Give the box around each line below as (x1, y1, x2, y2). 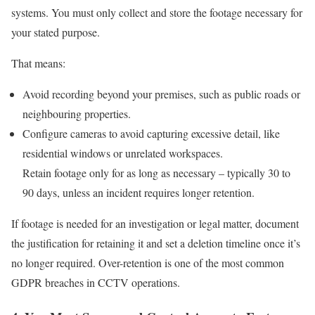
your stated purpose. (11, 25, 100, 40)
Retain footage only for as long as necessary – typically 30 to (22, 165, 290, 181)
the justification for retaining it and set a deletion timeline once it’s (11, 236, 300, 251)
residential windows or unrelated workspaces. (22, 146, 223, 161)
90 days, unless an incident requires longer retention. (22, 185, 255, 200)
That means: (11, 56, 65, 71)
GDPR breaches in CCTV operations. (11, 275, 180, 290)
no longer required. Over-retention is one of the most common (11, 255, 284, 271)
